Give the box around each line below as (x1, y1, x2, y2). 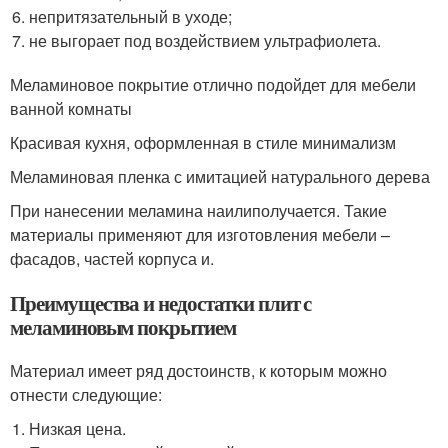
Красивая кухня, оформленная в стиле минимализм (10, 131, 396, 154)
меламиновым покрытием (10, 312, 236, 342)
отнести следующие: (10, 383, 162, 406)
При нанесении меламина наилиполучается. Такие (10, 199, 387, 222)
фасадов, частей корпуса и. (10, 247, 214, 270)
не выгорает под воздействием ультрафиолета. (29, 29, 382, 52)
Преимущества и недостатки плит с (10, 288, 312, 318)
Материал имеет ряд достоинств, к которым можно (10, 359, 387, 382)
